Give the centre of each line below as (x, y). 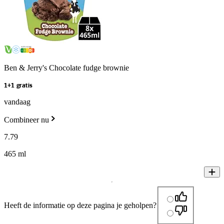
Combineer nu (26, 120)
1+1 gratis (18, 86)
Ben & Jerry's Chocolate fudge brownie (66, 68)
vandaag (17, 102)
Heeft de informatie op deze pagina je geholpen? (80, 205)
